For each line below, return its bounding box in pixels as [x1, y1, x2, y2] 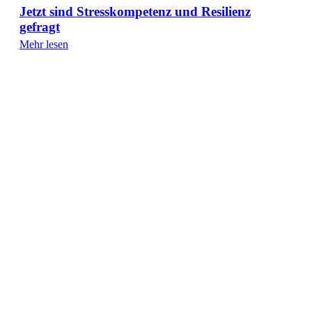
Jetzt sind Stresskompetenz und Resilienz [19, 4, 251, 19]
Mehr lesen [19, 38, 68, 51]
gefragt [19, 19, 60, 35]
